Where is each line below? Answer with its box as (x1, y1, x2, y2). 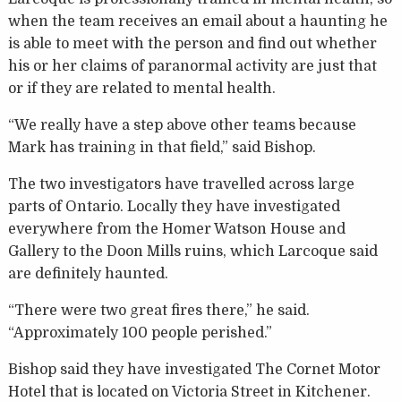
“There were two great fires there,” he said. (7, 303, 310, 320)
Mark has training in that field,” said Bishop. (7, 140, 316, 157)
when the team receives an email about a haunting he (7, 13, 388, 30)
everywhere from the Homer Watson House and (7, 221, 346, 238)
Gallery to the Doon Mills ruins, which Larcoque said (7, 243, 378, 260)
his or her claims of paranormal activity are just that (7, 58, 377, 75)
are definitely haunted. (7, 266, 168, 283)
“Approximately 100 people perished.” (7, 325, 272, 342)
